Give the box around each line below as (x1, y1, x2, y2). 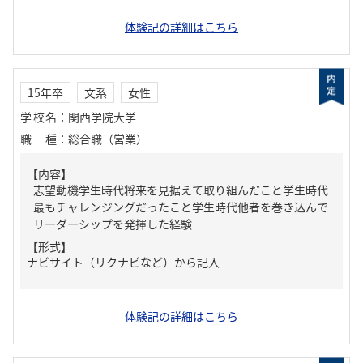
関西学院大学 (68, 109, 136, 125)
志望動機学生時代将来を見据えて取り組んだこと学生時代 (33, 181, 328, 198)
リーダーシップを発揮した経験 (33, 216, 192, 232)
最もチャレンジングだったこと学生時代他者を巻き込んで (33, 199, 328, 215)
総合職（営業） (68, 130, 147, 147)
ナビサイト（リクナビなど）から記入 (27, 254, 220, 270)
